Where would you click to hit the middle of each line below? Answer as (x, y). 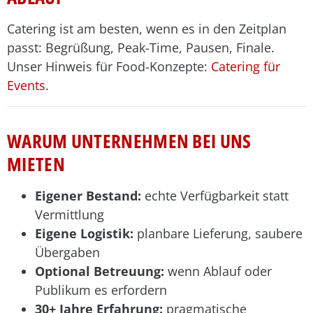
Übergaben (67, 252)
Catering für (246, 66)
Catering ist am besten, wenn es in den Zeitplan (147, 29)
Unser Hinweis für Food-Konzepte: (109, 66)
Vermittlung (70, 214)
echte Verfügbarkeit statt (215, 196)
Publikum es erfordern (101, 290)
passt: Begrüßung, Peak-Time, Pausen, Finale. (141, 48)
